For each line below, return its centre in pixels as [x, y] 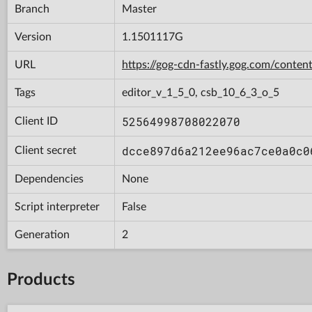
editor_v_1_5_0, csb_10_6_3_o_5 [201, 92]
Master [139, 9]
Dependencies [49, 179]
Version [33, 37]
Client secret [46, 150]
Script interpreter [57, 206]
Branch [32, 9]
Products [41, 280]
